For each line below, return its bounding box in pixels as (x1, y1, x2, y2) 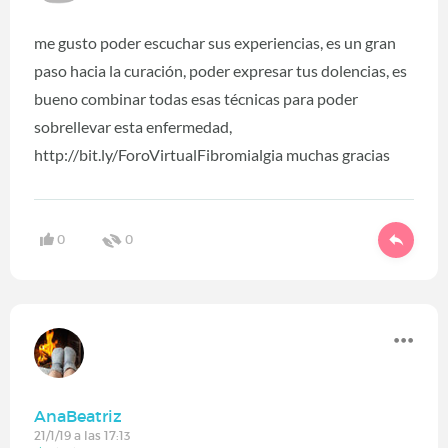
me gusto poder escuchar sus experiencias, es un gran (34, 32, 396, 52)
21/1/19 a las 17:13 (34, 428, 130, 444)
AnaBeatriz (34, 406, 122, 427)
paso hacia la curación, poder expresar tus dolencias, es (34, 60, 407, 80)
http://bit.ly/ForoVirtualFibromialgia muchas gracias (34, 144, 390, 164)
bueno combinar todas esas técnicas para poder (34, 88, 358, 108)
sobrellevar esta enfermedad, (34, 116, 232, 136)
